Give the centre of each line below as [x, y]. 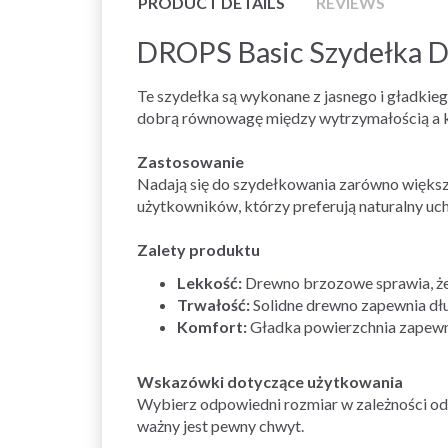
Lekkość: [209, 282]
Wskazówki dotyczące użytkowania [270, 381]
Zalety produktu [198, 249]
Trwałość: [213, 304]
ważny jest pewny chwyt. [220, 425]
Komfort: [212, 326]
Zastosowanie [190, 161]
